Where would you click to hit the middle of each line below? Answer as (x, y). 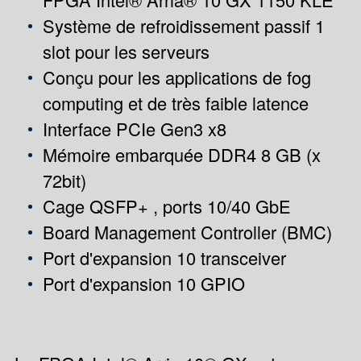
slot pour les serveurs (126, 51)
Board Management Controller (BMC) (187, 231)
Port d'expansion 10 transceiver (164, 257)
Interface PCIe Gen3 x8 (134, 128)
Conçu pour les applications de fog (176, 77)
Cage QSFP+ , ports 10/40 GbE (166, 205)
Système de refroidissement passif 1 (183, 25)
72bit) (64, 180)
